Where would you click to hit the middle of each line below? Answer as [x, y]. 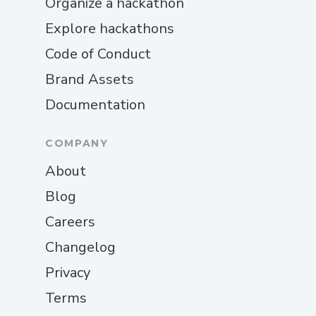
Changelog [80, 247]
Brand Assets [90, 79]
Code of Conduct [98, 54]
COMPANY [77, 143]
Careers [70, 221]
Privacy [68, 272]
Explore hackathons [110, 28]
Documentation [95, 104]
